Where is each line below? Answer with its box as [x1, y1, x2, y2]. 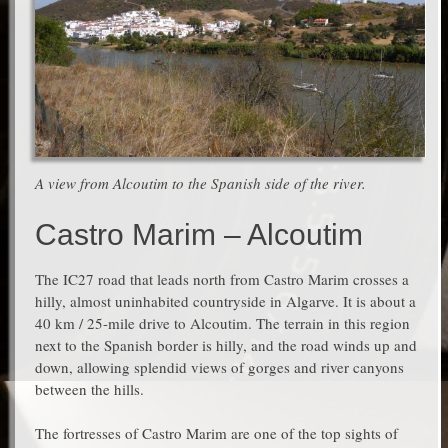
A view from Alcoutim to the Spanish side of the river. [35, 173, 366, 194]
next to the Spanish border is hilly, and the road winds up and [35, 334, 417, 355]
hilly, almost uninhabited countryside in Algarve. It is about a [35, 290, 416, 311]
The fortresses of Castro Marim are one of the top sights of [35, 423, 398, 444]
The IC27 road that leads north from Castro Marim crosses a [35, 268, 409, 289]
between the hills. [35, 378, 144, 399]
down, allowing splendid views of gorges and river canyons [35, 356, 404, 377]
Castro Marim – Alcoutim [35, 217, 363, 251]
